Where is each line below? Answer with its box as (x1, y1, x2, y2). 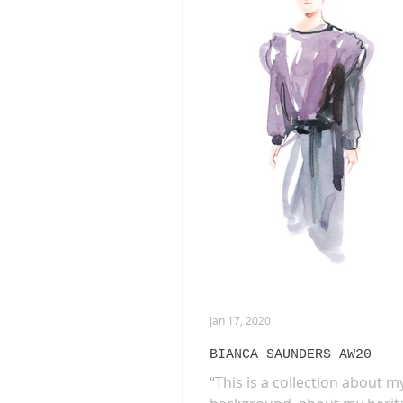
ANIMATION (200, 34, 273, 49)
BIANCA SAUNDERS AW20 (210, 347, 372, 363)
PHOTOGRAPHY (200, 106, 289, 121)
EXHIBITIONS (309, 34, 398, 49)
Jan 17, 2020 (210, 313, 271, 327)
